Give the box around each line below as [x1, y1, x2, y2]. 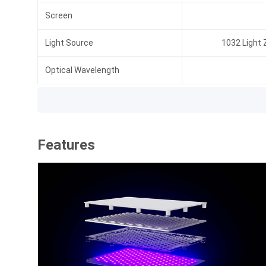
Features [37, 137, 95, 153]
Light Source [45, 38, 93, 47]
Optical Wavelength [45, 65, 119, 75]
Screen [45, 11, 72, 20]
